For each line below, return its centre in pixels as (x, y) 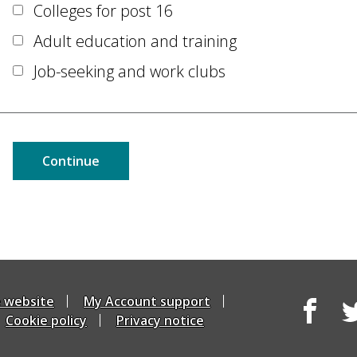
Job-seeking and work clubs (129, 71)
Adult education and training (135, 41)
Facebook (326, 332)
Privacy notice (160, 320)
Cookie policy (46, 320)
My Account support (147, 301)
